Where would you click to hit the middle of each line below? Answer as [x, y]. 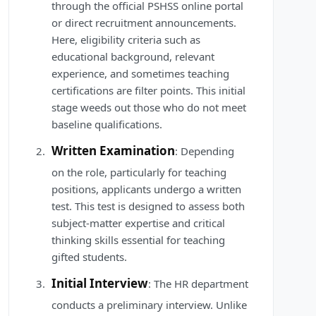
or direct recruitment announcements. [144, 23]
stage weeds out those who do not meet [149, 108]
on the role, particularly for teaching [139, 172]
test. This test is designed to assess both [148, 206]
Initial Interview [100, 284]
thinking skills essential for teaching [138, 240]
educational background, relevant [133, 57]
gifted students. [89, 257]
